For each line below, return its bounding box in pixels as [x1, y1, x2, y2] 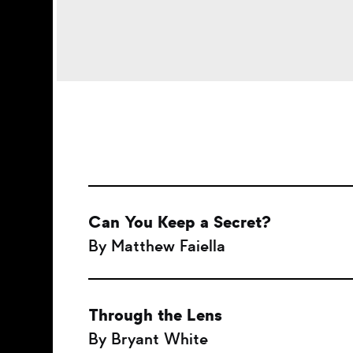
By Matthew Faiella [88, 236, 225, 256]
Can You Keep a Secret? [88, 212, 271, 232]
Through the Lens [88, 305, 222, 325]
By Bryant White [88, 329, 208, 349]
